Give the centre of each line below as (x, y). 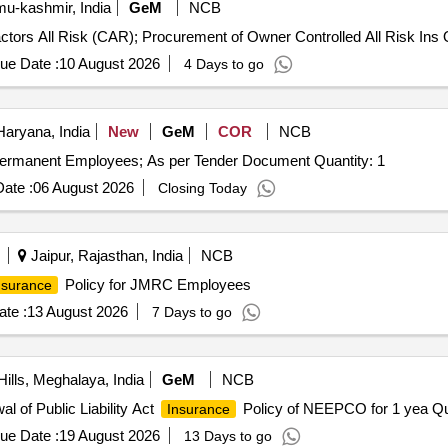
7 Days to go (191, 312)
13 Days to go (227, 436)
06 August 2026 (83, 187)
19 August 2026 (109, 435)
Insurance (198, 409)
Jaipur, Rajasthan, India (104, 255)
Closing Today (202, 188)
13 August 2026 (77, 311)
